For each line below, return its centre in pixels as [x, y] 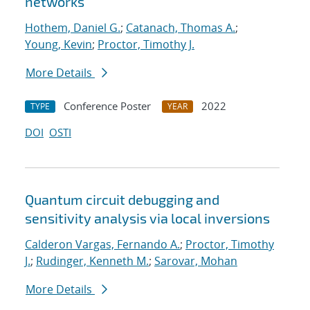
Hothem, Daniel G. [73, 28]
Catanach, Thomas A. [181, 28]
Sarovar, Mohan [196, 261]
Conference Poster [107, 106]
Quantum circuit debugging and [122, 200]
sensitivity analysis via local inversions [147, 218]
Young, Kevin [58, 45]
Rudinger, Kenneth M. [92, 261]
